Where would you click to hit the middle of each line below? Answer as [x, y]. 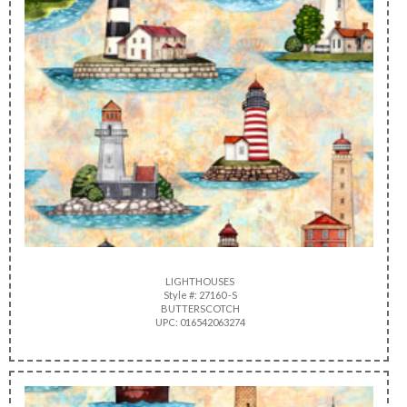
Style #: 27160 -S [199, 294]
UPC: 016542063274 [199, 322]
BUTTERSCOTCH [199, 308]
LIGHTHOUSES [199, 281]
